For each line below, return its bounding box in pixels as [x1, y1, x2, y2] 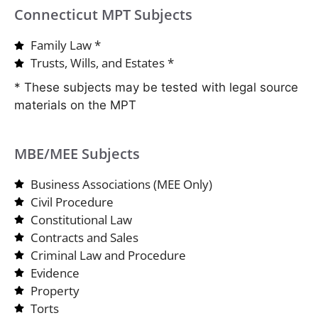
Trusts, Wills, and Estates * [30, 55, 174, 72]
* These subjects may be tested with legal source [14, 80, 298, 95]
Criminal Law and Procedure [30, 246, 186, 263]
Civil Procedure [30, 193, 114, 210]
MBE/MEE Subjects [14, 143, 140, 163]
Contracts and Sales [30, 229, 138, 246]
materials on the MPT [14, 98, 136, 113]
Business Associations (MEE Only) [30, 175, 212, 192]
